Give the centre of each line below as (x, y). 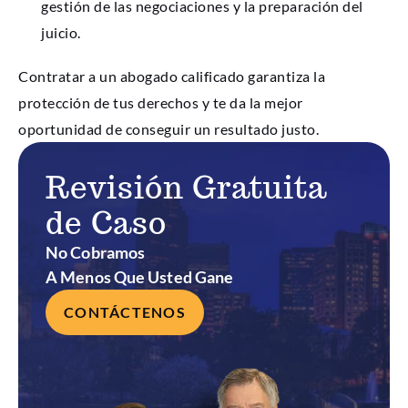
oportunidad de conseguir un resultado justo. (168, 129)
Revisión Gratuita (186, 188)
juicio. (61, 33)
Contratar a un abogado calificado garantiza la (172, 76)
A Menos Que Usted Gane (140, 277)
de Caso (106, 223)
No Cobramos (96, 253)
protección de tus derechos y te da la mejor (161, 103)
